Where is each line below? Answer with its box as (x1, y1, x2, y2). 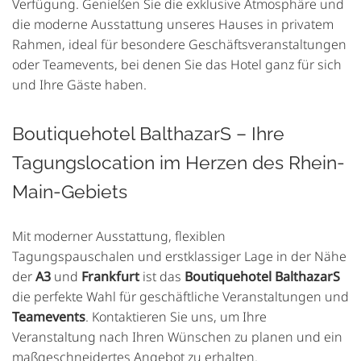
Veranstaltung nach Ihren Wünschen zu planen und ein (12, 328, 342, 346)
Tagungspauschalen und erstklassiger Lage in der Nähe (12, 247, 346, 266)
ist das (139, 268, 185, 286)
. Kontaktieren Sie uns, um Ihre (85, 308, 267, 326)
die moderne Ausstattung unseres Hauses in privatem (12, 15, 334, 34)
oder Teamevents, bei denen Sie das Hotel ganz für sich (12, 56, 342, 74)
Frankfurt (81, 268, 139, 286)
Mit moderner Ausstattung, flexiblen (12, 227, 226, 246)
